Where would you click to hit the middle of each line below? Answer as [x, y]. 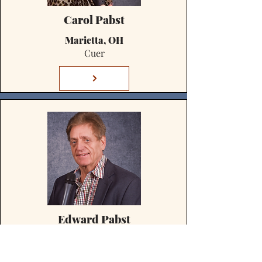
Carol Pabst [94, 19]
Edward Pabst [94, 219]
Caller [94, 252]
